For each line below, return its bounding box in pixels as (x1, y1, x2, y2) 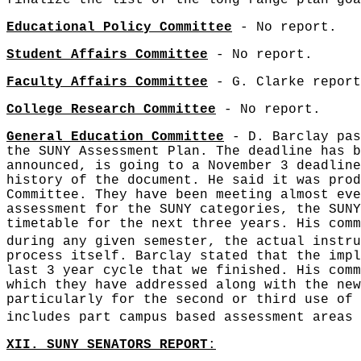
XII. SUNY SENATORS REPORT (6, 338, 208, 353)
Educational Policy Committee (6, 20, 232, 35)
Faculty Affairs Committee (6, 75, 208, 89)
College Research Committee (6, 102, 216, 117)
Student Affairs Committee (6, 48, 208, 62)
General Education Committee (6, 130, 224, 144)
